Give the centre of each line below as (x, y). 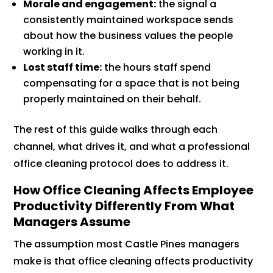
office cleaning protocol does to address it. (121, 164)
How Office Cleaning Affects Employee (134, 190)
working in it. (54, 52)
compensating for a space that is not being (132, 83)
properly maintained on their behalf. (112, 99)
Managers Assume (72, 222)
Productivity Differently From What (124, 206)
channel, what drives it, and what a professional (132, 147)
